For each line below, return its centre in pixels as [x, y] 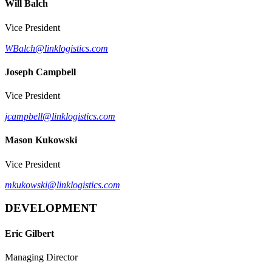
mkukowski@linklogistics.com [63, 185]
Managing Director [41, 257]
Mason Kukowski [41, 140]
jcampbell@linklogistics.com [60, 117]
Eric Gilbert [29, 233]
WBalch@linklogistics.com [56, 48]
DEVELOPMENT [51, 208]
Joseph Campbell [40, 72]
